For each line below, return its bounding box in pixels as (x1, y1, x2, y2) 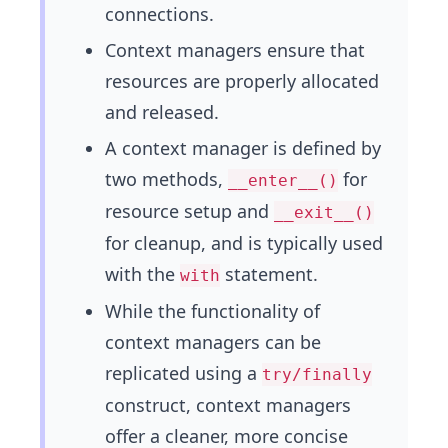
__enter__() (228, 171, 338, 190)
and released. (105, 100, 219, 124)
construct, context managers (105, 393, 351, 417)
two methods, (105, 167, 228, 191)
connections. (105, 2, 214, 26)
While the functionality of (105, 299, 320, 323)
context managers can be (105, 330, 321, 354)
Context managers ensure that (105, 38, 365, 62)
